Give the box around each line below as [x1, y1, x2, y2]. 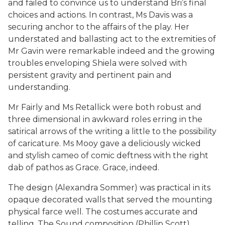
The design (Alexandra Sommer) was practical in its [8, 183, 210, 192]
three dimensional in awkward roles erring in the [8, 115, 202, 124]
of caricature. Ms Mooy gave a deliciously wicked [8, 139, 201, 148]
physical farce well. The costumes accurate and [8, 207, 198, 216]
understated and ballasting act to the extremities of [8, 34, 216, 44]
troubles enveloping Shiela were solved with [8, 58, 187, 68]
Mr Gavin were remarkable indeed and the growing [8, 46, 215, 56]
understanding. [8, 82, 70, 92]
